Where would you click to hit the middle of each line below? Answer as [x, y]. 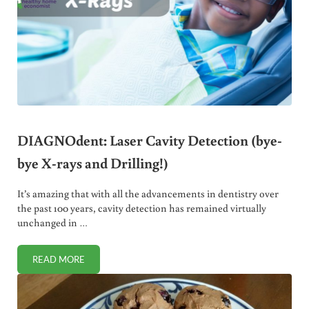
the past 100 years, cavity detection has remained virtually [141, 208]
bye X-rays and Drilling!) [92, 162]
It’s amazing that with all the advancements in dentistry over [148, 194]
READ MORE [58, 260]
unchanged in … [52, 223]
